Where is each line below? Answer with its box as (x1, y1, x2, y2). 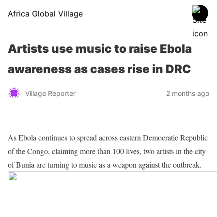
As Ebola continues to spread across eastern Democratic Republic (8, 132, 208, 142)
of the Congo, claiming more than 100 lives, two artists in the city (8, 146, 206, 156)
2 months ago (166, 89, 209, 97)
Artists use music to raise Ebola (8, 42, 192, 56)
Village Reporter (25, 89, 76, 97)
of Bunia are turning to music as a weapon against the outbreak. (8, 159, 201, 170)
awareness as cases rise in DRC (8, 62, 191, 76)
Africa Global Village (8, 9, 83, 18)
